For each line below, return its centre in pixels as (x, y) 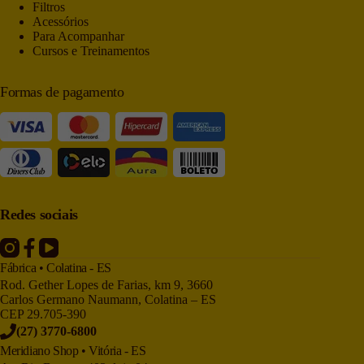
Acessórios (61, 22)
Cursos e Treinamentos (91, 51)
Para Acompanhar (78, 37)
